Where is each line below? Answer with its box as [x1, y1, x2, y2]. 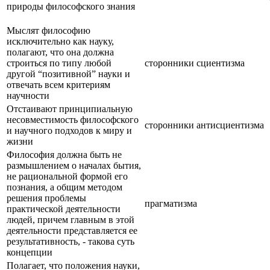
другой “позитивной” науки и [7, 68, 130, 79]
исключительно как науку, [7, 36, 114, 46]
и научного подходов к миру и [7, 125, 132, 136]
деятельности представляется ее [7, 225, 137, 236]
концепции [7, 246, 52, 257]
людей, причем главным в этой [7, 214, 134, 225]
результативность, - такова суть [7, 236, 134, 246]
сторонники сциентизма [145, 57, 245, 68]
